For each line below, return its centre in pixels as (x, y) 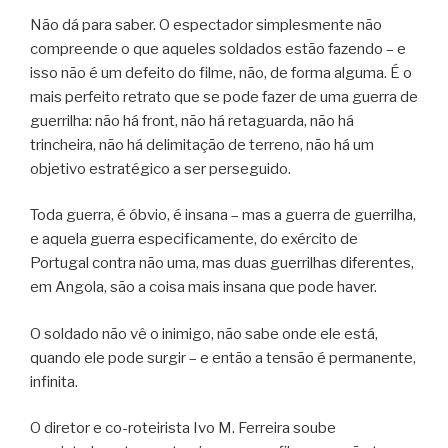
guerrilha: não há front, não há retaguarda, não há (192, 120)
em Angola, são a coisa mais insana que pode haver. (203, 287)
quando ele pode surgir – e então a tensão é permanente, (223, 357)
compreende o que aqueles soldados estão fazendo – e (218, 48)
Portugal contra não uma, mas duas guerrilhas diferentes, (222, 263)
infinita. (54, 381)
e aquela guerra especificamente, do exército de (194, 239)
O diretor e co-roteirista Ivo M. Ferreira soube (183, 428)
